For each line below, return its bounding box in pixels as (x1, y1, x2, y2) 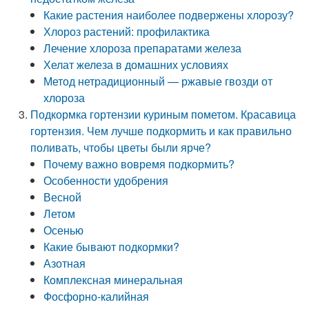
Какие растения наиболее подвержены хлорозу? (43, 7, 295, 23)
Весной (43, 189, 82, 205)
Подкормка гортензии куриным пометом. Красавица (30, 106, 297, 122)
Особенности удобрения (43, 172, 169, 188)
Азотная (43, 255, 86, 271)
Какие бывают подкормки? (43, 239, 180, 255)
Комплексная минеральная (43, 272, 183, 288)
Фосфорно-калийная (43, 288, 150, 304)
